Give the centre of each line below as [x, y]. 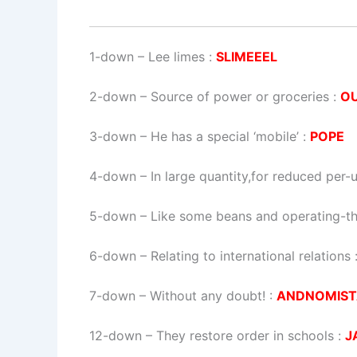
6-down [113, 256]
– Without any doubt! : [206, 296]
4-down [113, 177]
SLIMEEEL [247, 57]
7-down [112, 296]
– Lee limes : [175, 57]
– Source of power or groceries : [238, 97]
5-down [113, 216]
